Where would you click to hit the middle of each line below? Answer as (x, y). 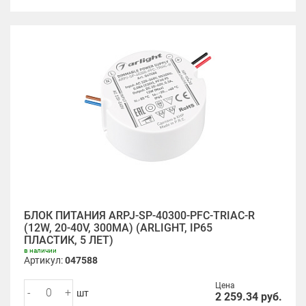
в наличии (40, 250)
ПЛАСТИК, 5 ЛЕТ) (69, 240)
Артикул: (44, 260)
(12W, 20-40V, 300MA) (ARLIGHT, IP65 (118, 228)
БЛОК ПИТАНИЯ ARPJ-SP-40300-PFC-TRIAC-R (139, 215)
